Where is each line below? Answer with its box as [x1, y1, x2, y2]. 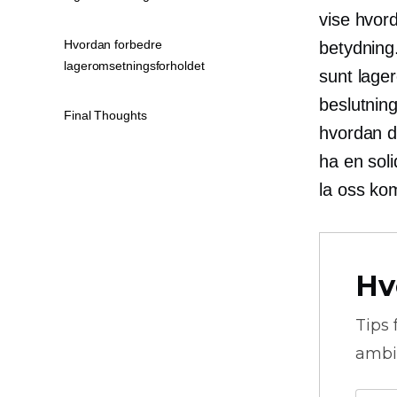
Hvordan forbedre [64, 37, 162, 51]
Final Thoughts [64, 108, 147, 122]
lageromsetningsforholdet [64, 58, 205, 73]
